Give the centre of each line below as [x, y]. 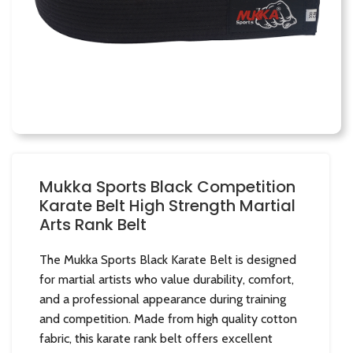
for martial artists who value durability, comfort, [167, 280]
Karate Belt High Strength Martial [167, 206]
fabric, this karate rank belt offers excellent [156, 339]
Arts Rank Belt [93, 225]
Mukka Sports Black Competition [167, 187]
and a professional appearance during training [163, 299]
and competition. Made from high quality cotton [168, 319]
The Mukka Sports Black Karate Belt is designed [168, 260]
